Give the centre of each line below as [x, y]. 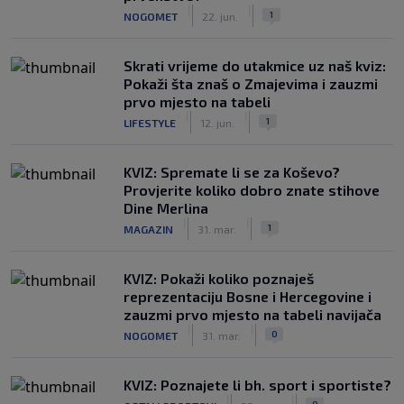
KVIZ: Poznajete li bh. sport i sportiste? [257, 385]
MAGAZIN [148, 229]
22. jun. [220, 16]
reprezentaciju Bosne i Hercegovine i [248, 296]
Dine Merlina [166, 208]
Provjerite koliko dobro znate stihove [252, 190]
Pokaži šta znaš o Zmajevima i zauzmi [251, 83]
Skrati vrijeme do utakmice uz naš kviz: [255, 65]
